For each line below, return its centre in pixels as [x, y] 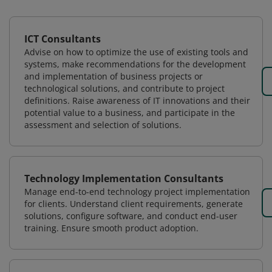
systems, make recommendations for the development [135, 64]
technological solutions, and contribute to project [124, 88]
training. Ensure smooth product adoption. [111, 228]
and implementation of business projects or [114, 76]
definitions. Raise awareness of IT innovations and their [137, 100]
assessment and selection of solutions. [103, 125]
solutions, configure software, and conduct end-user [131, 216]
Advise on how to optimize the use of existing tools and [136, 52]
